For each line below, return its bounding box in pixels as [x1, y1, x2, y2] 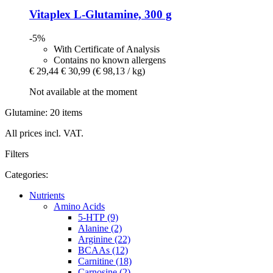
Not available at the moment [29, 87, 137, 97]
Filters [5, 149, 29, 160]
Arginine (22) [78, 234, 130, 245]
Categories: [5, 169, 48, 180]
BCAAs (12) [78, 245, 128, 256]
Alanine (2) [78, 223, 122, 234]
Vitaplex [29, 8, 71, 21]
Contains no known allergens [54, 55, 166, 66]
